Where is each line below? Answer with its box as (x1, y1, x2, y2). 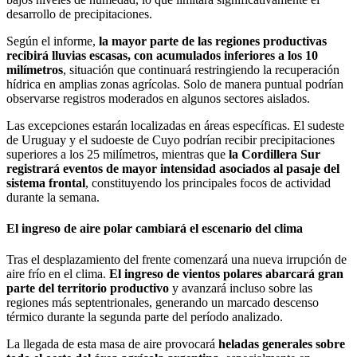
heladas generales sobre (218, 337, 345, 351)
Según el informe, (6, 33, 99, 48)
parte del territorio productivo (6, 281, 172, 296)
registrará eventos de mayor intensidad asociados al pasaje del (6, 161, 339, 175)
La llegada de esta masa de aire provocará (6, 337, 218, 351)
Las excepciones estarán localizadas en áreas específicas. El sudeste (6, 118, 344, 132)
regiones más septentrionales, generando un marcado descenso (6, 296, 319, 310)
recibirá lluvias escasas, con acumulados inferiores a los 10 (6, 48, 318, 62)
